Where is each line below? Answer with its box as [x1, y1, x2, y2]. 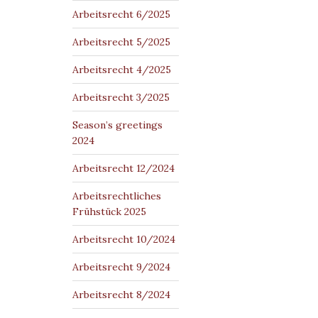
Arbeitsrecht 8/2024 [72, 288, 170, 301]
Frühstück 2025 [72, 205, 146, 218]
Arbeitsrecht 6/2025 [72, 8, 170, 21]
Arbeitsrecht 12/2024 [72, 162, 175, 175]
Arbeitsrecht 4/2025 [72, 63, 171, 76]
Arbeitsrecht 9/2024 [72, 261, 170, 273]
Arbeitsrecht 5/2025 [72, 35, 170, 48]
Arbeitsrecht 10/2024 [72, 233, 175, 246]
